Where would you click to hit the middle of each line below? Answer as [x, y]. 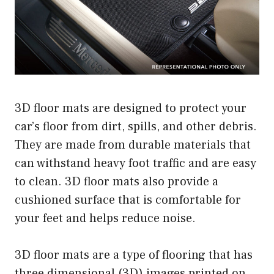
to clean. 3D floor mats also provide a [117, 181]
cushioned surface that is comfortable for [128, 200]
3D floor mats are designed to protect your [131, 108]
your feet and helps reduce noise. [105, 218]
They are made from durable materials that [133, 145]
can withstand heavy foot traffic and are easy [135, 163]
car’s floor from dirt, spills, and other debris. [136, 126]
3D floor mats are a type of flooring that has [134, 255]
